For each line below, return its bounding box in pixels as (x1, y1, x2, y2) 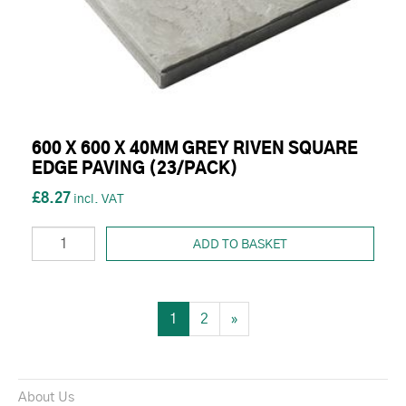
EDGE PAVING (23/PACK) (32, 160, 238, 178)
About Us (18, 390, 74, 404)
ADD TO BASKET (193, 237, 287, 251)
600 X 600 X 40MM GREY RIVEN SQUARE (32, 140, 358, 158)
